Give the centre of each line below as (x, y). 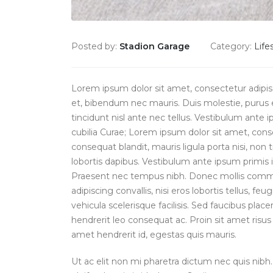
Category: (232, 47)
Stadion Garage (154, 47)
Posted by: (95, 47)
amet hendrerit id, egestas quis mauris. (154, 235)
